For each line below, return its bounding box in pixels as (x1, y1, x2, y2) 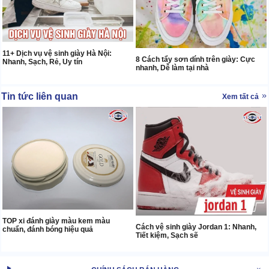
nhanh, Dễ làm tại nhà (136, 64, 209, 73)
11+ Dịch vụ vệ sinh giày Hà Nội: (2, 49, 112, 58)
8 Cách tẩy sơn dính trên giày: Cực (136, 55, 255, 64)
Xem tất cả (222, 92, 261, 101)
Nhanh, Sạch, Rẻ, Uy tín (2, 58, 82, 67)
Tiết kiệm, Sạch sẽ (136, 231, 198, 240)
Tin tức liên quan (1, 91, 78, 102)
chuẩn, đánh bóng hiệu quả (2, 225, 93, 234)
